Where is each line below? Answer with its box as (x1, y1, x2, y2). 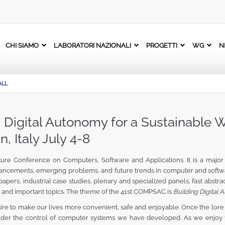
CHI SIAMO (6, 41, 39, 49)
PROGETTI (146, 41, 177, 49)
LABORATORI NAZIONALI (54, 41, 131, 49)
